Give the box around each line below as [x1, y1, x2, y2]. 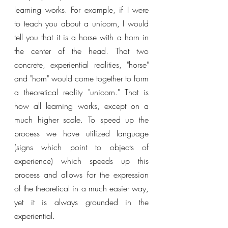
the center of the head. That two [14, 45, 149, 56]
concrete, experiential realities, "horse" [14, 59, 149, 70]
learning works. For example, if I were [14, 4, 149, 15]
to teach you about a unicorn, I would [14, 18, 149, 29]
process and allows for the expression [14, 169, 149, 180]
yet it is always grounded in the [14, 196, 149, 208]
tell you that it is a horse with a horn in [14, 32, 149, 43]
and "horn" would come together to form [14, 73, 149, 84]
